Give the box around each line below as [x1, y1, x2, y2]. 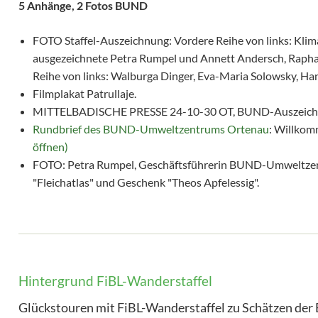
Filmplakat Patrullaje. [33, 87, 136, 101]
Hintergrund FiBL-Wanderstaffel [18, 273, 212, 290]
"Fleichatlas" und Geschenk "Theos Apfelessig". [33, 175, 259, 190]
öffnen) [33, 140, 68, 154]
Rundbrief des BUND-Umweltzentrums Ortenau [33, 122, 269, 136]
